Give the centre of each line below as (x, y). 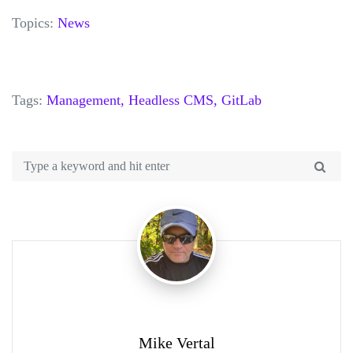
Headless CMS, (173, 100)
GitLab (242, 100)
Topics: (35, 22)
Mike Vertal (176, 342)
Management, (85, 100)
